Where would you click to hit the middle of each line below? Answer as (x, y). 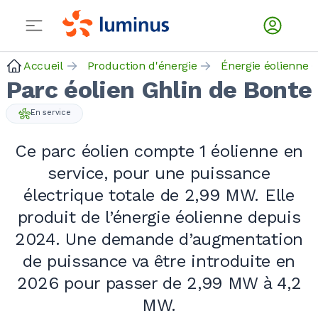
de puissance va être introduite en (159, 261)
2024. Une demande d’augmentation (159, 239)
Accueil (43, 66)
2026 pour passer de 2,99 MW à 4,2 (159, 283)
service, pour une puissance (159, 173)
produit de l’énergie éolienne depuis (159, 217)
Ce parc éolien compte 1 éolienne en (159, 151)
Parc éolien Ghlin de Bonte (159, 89)
